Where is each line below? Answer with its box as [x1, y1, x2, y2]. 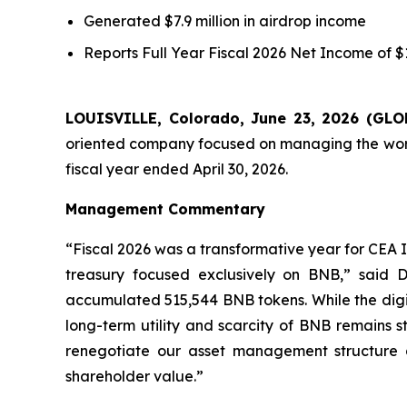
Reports [84, 44, 142, 63]
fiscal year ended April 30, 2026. [65, 160, 288, 179]
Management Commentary [65, 200, 265, 219]
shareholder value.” [65, 367, 203, 386]
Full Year [142, 44, 204, 63]
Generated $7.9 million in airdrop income [84, 12, 366, 31]
